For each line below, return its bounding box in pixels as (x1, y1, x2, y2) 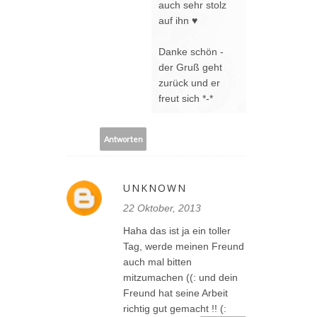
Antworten (103, 134, 143, 144)
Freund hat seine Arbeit (123, 287, 228, 299)
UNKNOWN (123, 181, 187, 195)
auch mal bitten (123, 256, 192, 268)
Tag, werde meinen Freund (123, 241, 244, 253)
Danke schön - (158, 46, 224, 58)
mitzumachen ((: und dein (123, 272, 238, 284)
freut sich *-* (158, 93, 213, 105)
